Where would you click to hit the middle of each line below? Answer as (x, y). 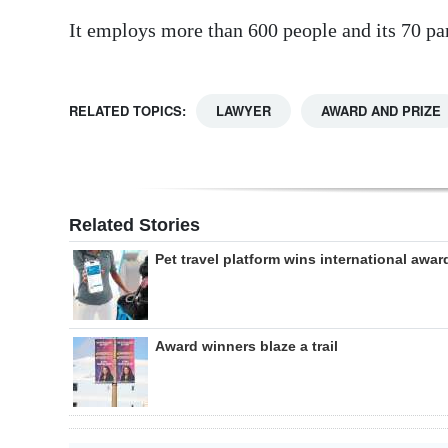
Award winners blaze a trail (246, 346)
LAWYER (243, 111)
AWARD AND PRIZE (381, 111)
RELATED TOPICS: (127, 111)
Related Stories (134, 225)
